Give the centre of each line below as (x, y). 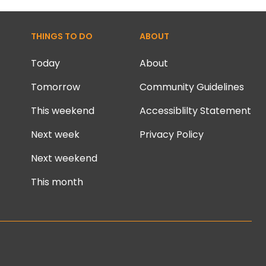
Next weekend (64, 158)
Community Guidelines (192, 87)
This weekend (62, 111)
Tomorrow (55, 87)
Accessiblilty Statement (196, 111)
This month (57, 182)
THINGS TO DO (61, 36)
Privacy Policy (172, 134)
